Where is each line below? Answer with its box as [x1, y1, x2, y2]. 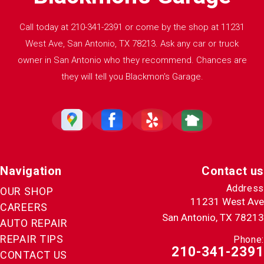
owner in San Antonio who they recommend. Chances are [17, 54, 247, 65]
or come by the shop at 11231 [123, 21, 245, 32]
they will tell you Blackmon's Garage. [61, 71, 203, 82]
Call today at [19, 21, 71, 32]
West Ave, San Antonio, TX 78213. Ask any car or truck [25, 38, 239, 49]
